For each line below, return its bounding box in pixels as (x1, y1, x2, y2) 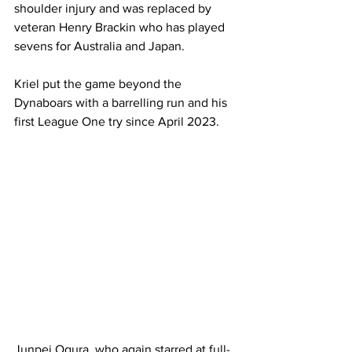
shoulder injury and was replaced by (14, 2, 214, 15)
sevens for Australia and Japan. (14, 39, 188, 53)
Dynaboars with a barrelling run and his (14, 96, 230, 109)
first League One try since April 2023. (14, 115, 222, 128)
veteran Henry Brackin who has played (14, 20, 228, 34)
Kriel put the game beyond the (14, 77, 185, 90)
